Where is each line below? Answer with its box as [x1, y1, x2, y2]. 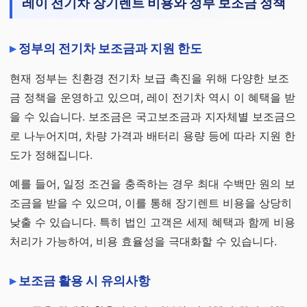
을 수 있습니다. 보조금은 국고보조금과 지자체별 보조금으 [10, 110, 296, 123]
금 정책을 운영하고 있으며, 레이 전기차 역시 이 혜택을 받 [10, 90, 295, 104]
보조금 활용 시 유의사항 [19, 273, 150, 288]
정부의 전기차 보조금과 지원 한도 [19, 41, 202, 56]
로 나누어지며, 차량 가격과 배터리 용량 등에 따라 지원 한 [10, 129, 295, 143]
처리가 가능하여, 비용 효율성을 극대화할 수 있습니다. [10, 234, 277, 248]
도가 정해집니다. [10, 148, 93, 162]
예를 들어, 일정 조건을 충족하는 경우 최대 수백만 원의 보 [10, 177, 295, 191]
